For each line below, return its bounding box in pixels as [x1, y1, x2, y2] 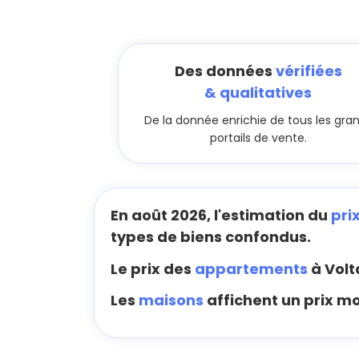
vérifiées [275, 61, 342, 81]
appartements [195, 258, 308, 279]
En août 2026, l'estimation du [111, 205, 331, 225]
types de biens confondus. [111, 227, 311, 247]
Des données [174, 61, 276, 81]
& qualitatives [204, 83, 312, 103]
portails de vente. [209, 130, 307, 146]
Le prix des [111, 258, 195, 279]
